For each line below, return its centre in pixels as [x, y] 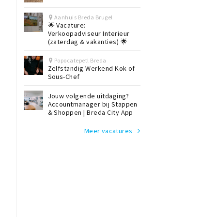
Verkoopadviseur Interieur [89, 33]
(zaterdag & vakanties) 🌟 [88, 41]
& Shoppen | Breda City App [90, 112]
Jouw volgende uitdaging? [88, 96]
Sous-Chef [64, 76]
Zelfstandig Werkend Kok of [91, 68]
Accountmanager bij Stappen [93, 104]
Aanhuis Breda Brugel [83, 17]
